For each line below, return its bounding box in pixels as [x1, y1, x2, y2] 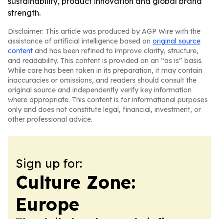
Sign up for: [16, 156, 82, 171]
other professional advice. [8, 115, 92, 124]
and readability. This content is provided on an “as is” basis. [8, 56, 203, 65]
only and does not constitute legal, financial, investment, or [8, 105, 201, 114]
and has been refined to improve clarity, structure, [33, 46, 198, 55]
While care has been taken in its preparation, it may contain [8, 66, 202, 75]
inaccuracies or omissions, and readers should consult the [8, 76, 197, 85]
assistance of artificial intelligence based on [8, 37, 153, 45]
